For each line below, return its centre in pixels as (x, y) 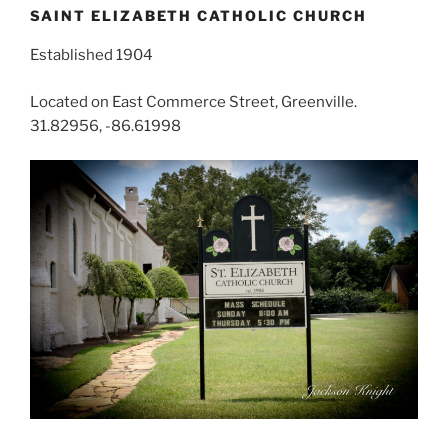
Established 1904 (91, 55)
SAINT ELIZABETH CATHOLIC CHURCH (198, 15)
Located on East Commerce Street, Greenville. (193, 101)
